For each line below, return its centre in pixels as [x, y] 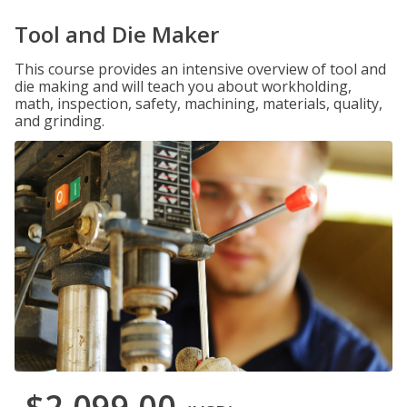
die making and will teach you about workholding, [183, 86]
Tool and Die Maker [117, 34]
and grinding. [60, 121]
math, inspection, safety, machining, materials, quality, [199, 104]
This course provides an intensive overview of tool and [200, 69]
